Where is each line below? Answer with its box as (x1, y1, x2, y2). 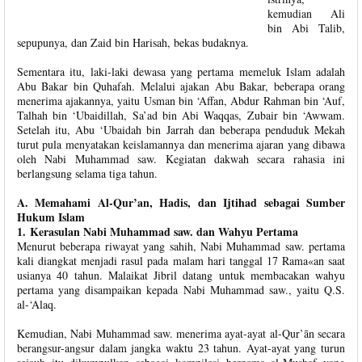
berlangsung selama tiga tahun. (17, 166, 158, 181)
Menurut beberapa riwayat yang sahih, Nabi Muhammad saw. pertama (17, 238, 345, 254)
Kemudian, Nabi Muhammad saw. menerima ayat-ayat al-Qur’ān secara (17, 326, 345, 341)
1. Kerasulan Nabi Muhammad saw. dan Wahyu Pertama (17, 223, 298, 240)
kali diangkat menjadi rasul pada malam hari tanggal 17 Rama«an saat (17, 253, 345, 268)
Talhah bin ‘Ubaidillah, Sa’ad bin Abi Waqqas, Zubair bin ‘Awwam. (17, 107, 345, 123)
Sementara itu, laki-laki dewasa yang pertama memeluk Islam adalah (17, 64, 345, 79)
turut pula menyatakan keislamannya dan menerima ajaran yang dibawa (17, 137, 345, 152)
